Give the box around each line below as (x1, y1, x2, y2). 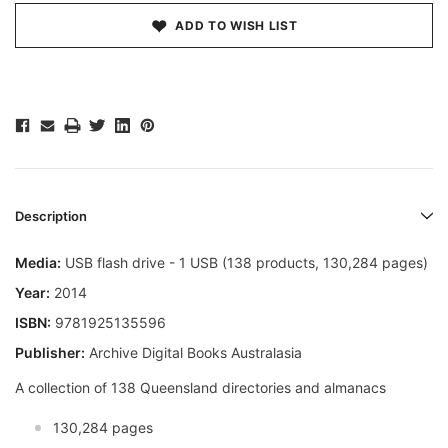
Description (15, 208, 87, 225)
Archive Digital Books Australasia (85, 344, 302, 362)
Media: (15, 254, 61, 272)
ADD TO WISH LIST (175, 18, 298, 34)
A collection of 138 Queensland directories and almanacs (15, 379, 386, 397)
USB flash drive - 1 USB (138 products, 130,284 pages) (61, 254, 428, 272)
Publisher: (15, 344, 85, 362)
